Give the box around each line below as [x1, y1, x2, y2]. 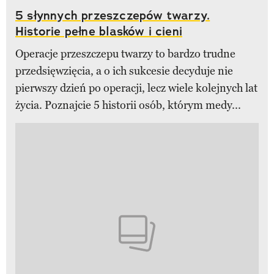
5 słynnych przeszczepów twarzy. [15, 7, 210, 23]
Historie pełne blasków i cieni [15, 23, 182, 39]
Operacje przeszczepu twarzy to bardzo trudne [15, 46, 235, 61]
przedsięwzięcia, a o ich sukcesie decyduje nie [15, 64, 233, 78]
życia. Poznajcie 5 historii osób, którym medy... [15, 98, 241, 112]
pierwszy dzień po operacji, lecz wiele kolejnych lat [15, 81, 257, 95]
